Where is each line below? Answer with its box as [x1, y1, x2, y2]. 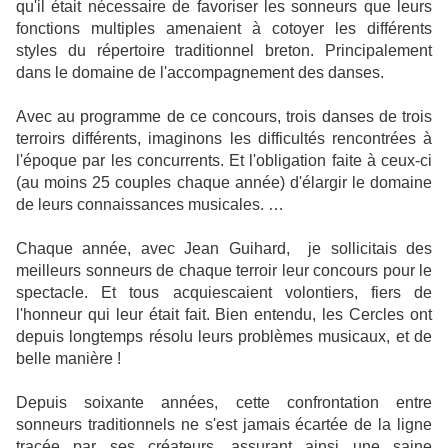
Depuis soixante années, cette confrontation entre [16, 393, 432, 411]
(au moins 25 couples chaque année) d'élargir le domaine [16, 173, 432, 191]
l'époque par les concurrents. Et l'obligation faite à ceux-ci [16, 151, 432, 169]
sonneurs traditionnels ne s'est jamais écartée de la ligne [16, 415, 432, 433]
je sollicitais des [298, 239, 432, 257]
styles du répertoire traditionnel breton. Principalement [16, 41, 432, 59]
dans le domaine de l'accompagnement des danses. [16, 63, 384, 81]
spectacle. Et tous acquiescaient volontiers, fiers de [16, 283, 432, 301]
